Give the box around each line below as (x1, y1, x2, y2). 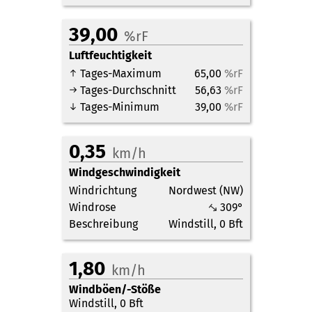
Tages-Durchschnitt (77, 84, 176, 97)
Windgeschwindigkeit (69, 166, 180, 179)
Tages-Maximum (77, 67, 162, 80)
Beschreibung (69, 217, 138, 231)
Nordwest (169, 184, 217, 197)
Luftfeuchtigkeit (69, 49, 152, 62)
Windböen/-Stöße (69, 283, 161, 296)
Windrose (69, 201, 116, 214)
